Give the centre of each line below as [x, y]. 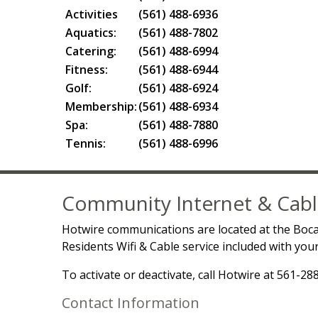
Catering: [89, 51]
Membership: [100, 106]
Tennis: [84, 143]
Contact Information [131, 303]
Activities [90, 14]
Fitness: [85, 70]
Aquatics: [89, 33]
